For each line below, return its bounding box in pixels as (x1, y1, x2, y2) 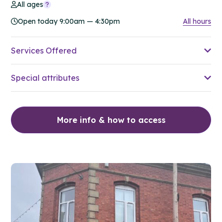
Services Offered (11, 45, 77, 55)
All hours (183, 16, 211, 26)
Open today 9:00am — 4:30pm (18, 16, 120, 26)
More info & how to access (56, 114, 166, 125)
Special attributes (11, 72, 79, 83)
